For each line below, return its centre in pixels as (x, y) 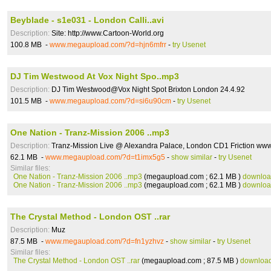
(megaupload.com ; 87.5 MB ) (190, 261)
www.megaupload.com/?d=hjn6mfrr (108, 45)
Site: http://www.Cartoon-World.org (107, 33)
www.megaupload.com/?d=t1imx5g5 (105, 157)
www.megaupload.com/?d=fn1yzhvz (105, 241)
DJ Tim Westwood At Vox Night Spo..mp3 (95, 76)
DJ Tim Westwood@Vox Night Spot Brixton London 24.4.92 (147, 90)
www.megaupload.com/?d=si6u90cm (110, 101)
